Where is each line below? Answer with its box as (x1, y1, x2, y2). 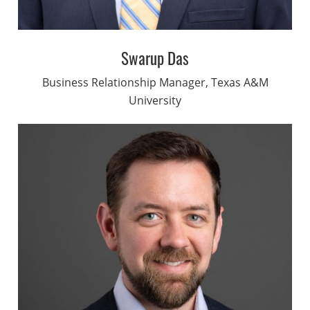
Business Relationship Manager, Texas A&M (42, 75, 268, 91)
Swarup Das (121, 46, 189, 71)
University (129, 93, 181, 109)
